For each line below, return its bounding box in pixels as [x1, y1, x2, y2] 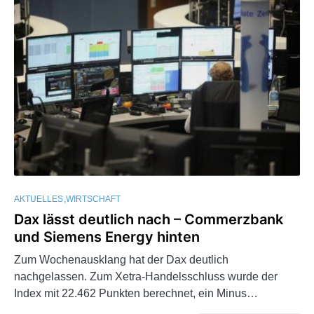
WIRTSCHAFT [66, 193, 121, 204]
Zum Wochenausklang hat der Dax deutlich [14, 253, 228, 266]
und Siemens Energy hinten [14, 228, 200, 245]
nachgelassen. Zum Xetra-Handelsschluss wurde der [14, 270, 278, 282]
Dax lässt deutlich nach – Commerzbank [14, 210, 283, 228]
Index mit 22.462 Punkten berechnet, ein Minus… [14, 287, 258, 299]
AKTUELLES [14, 193, 63, 204]
